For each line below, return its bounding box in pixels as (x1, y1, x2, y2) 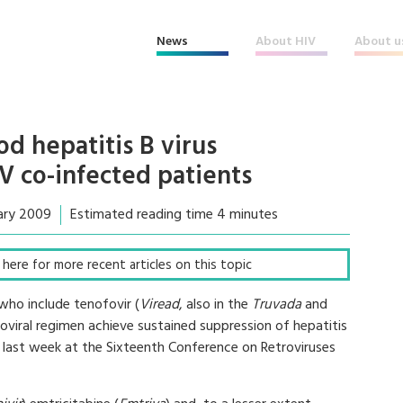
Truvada (252, 293, 301, 317)
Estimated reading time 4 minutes (70, 203, 278, 227)
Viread (139, 293, 179, 317)
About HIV (255, 31, 316, 52)
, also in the (179, 293, 252, 317)
